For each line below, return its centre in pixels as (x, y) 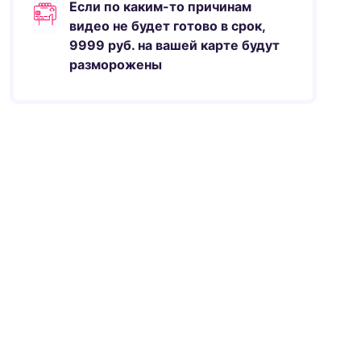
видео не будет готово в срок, (168, 26)
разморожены (116, 64)
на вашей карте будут (207, 45)
